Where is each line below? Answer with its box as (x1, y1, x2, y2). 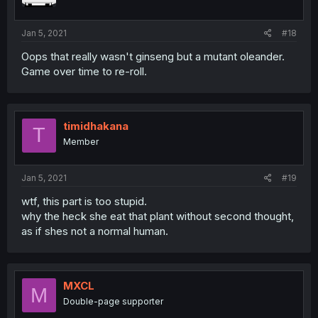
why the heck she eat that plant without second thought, (21, 209, 294, 224)
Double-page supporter (63, 296, 163, 307)
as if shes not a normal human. (21, 224, 168, 238)
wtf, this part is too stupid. (21, 194, 147, 209)
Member (63, 136, 99, 147)
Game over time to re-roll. (21, 64, 147, 78)
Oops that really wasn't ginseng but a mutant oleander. (21, 49, 285, 63)
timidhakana (63, 119, 128, 133)
